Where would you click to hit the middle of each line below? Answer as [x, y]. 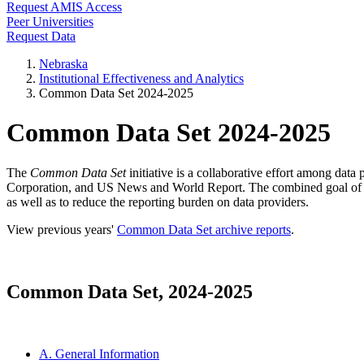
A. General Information [99, 353]
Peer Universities [50, 22]
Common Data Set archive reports [204, 229]
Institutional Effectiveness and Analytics [141, 78]
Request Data [41, 36]
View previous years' [62, 229]
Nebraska [63, 64]
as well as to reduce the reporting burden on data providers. [158, 201]
